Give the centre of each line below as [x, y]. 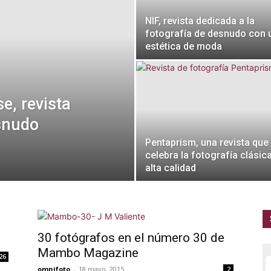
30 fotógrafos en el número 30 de [131, 238]
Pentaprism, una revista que [207, 142]
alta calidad [171, 168]
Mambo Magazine [88, 253]
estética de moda [184, 46]
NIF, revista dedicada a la [200, 21]
